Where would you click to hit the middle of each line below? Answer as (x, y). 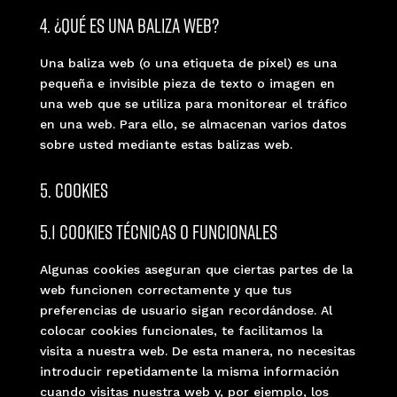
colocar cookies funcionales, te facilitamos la (181, 330)
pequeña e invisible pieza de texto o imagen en (187, 83)
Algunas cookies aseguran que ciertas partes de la (196, 269)
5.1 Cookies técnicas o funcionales (158, 232)
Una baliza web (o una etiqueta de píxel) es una (188, 62)
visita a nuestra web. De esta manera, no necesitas (197, 350)
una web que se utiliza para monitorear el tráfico (193, 103)
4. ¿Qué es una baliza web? (129, 25)
